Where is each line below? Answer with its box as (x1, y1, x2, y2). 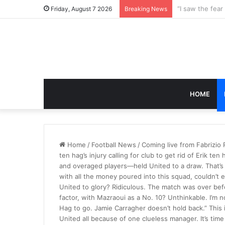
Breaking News (125, 5, 167, 13)
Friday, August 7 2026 (49, 5, 112, 13)
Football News (91, 141, 136, 149)
